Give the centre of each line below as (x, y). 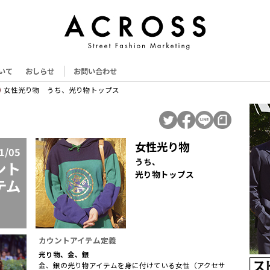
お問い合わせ (95, 71)
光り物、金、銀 (64, 254)
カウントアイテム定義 (77, 240)
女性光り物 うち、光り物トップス (61, 90)
